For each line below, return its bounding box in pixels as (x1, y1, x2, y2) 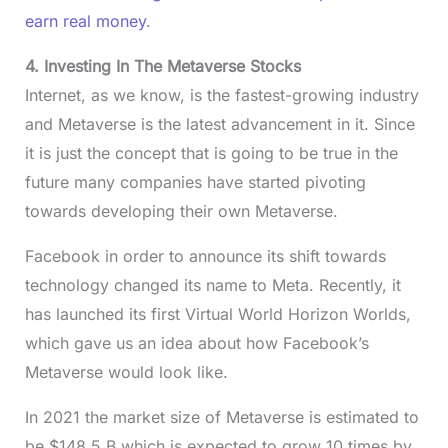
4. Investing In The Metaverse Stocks (24, 56, 301, 77)
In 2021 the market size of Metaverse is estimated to (24, 407, 419, 428)
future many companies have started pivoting (24, 172, 366, 193)
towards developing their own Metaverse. (24, 201, 338, 222)
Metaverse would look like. (24, 362, 228, 383)
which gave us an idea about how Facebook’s (24, 333, 369, 354)
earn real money (24, 11, 146, 32)
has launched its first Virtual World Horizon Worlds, (24, 304, 411, 325)
